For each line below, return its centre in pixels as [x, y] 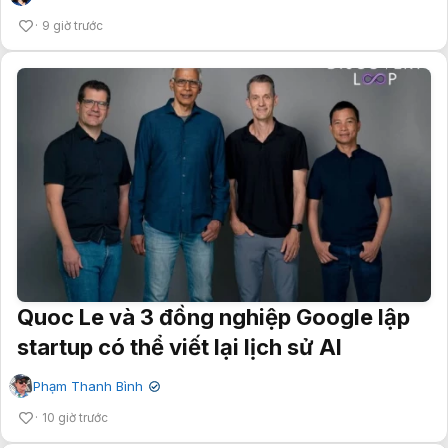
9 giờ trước [72, 26]
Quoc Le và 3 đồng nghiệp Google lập [213, 316]
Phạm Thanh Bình [88, 385]
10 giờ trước [75, 417]
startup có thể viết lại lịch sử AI [179, 346]
